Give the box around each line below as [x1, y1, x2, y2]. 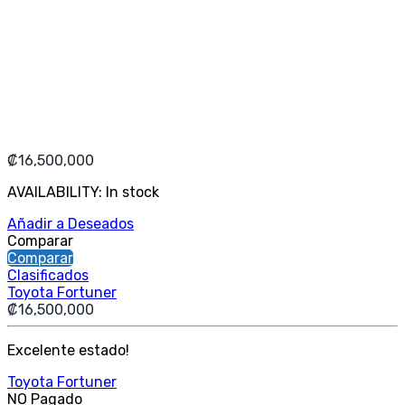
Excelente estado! [7, 342, 129, 360]
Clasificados [7, 267, 89, 285]
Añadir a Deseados [7, 215, 134, 233]
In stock [106, 184, 159, 202]
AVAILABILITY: [7, 184, 106, 202]
